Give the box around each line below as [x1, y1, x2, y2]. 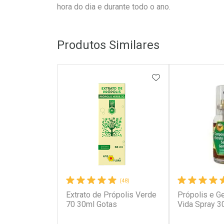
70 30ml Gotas [65, 199, 117, 209]
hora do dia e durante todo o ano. [57, 2, 170, 11]
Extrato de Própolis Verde [65, 190, 156, 199]
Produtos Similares [57, 38, 159, 52]
